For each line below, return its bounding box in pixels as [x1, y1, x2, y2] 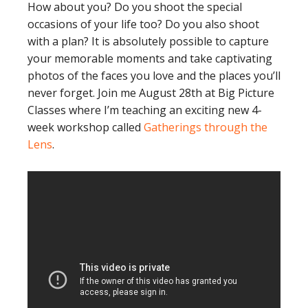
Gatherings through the [144, 120, 267, 135]
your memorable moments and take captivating [27, 51, 272, 67]
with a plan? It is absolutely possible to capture [27, 34, 269, 49]
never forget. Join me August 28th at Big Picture [27, 85, 274, 101]
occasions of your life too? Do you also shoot [27, 16, 259, 32]
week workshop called [27, 120, 144, 135]
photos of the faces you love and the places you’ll [27, 68, 280, 84]
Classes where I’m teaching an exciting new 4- [27, 102, 262, 118]
